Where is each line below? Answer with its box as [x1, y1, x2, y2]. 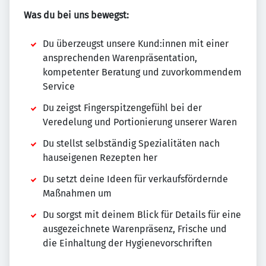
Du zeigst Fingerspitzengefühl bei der [43, 102, 202, 114]
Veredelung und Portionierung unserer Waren [43, 116, 237, 128]
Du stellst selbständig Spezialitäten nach [43, 138, 220, 150]
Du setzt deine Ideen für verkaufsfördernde [43, 173, 228, 185]
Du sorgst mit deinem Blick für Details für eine [43, 209, 241, 221]
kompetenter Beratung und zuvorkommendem [43, 66, 242, 78]
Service [43, 81, 75, 93]
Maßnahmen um [43, 188, 112, 199]
